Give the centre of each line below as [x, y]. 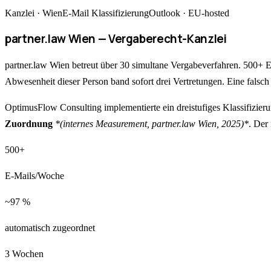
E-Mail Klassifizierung [106, 13]
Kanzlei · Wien [34, 13]
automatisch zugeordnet [50, 227]
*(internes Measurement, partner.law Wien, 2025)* [152, 123]
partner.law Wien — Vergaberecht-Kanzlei [116, 39]
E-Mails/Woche [34, 175]
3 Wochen [24, 253]
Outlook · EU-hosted [189, 13]
